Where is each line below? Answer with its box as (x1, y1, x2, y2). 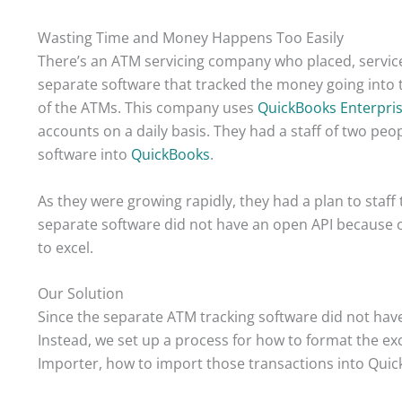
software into (38, 144, 131, 165)
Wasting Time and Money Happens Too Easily (38, 28, 344, 48)
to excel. (38, 237, 93, 258)
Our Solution (38, 284, 124, 304)
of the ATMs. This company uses (38, 98, 258, 118)
